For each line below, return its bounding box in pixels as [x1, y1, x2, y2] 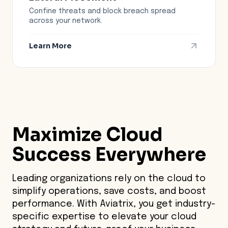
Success [12, 142, 91, 166]
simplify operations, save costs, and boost [12, 186, 206, 196]
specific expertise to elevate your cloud [12, 212, 196, 221]
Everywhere [91, 142, 210, 166]
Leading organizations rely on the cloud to [12, 174, 206, 183]
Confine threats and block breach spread [29, 7, 176, 15]
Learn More [29, 41, 72, 50]
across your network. [29, 17, 102, 24]
